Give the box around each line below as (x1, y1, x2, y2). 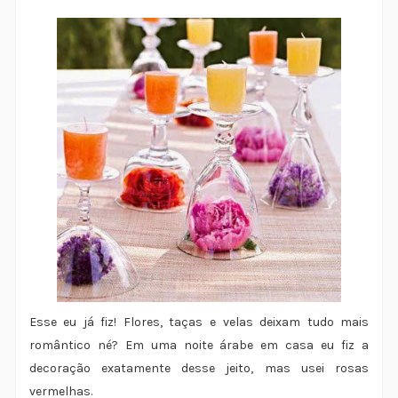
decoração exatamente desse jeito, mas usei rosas (28, 361, 370, 377)
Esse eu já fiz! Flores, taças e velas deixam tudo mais (28, 314, 370, 330)
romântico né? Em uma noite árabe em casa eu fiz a (28, 338, 370, 354)
